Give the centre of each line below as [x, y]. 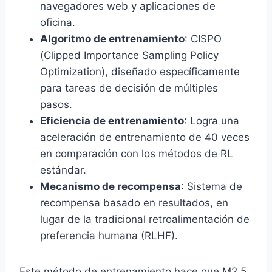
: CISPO [203, 39]
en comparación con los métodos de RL [137, 154]
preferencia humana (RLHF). [109, 236]
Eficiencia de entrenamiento [112, 121]
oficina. [58, 23]
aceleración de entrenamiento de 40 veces [145, 138]
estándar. [63, 170]
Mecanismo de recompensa [110, 187]
